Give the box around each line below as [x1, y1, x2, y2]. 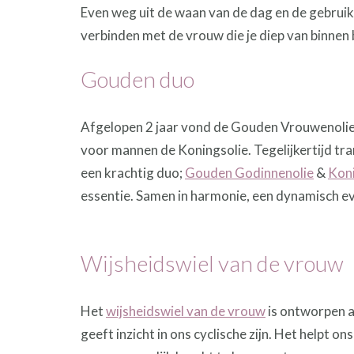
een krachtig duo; [81, 164, 185, 182]
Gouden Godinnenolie [185, 164, 314, 182]
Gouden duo [81, 66, 194, 93]
